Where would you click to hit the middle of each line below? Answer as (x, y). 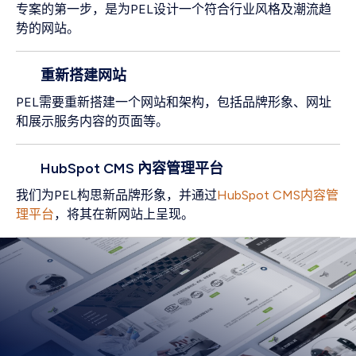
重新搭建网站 (83, 76)
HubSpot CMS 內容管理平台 (132, 169)
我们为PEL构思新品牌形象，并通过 (116, 195)
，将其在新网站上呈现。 (124, 215)
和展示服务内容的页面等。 (92, 122)
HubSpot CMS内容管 (278, 195)
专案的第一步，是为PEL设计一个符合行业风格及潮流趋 (174, 10)
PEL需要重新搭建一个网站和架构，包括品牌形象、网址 (174, 103)
